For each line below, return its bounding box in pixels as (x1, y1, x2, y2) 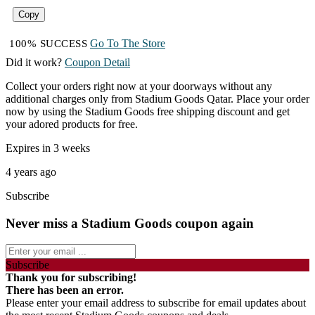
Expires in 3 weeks (6, 142, 90, 154)
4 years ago (6, 166, 56, 178)
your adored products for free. (6, 118, 138, 130)
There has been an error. (6, 284, 124, 297)
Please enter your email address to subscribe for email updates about (6, 297, 306, 309)
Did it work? (6, 56, 62, 68)
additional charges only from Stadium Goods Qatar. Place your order (6, 93, 309, 105)
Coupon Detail (65, 56, 130, 68)
